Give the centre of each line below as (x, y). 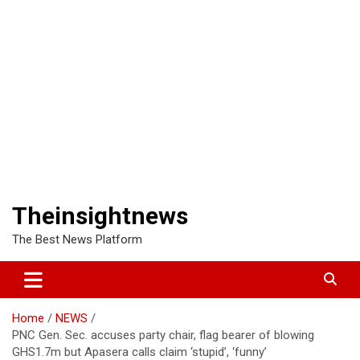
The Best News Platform (77, 239)
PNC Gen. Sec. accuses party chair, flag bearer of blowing (163, 335)
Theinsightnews (100, 215)
